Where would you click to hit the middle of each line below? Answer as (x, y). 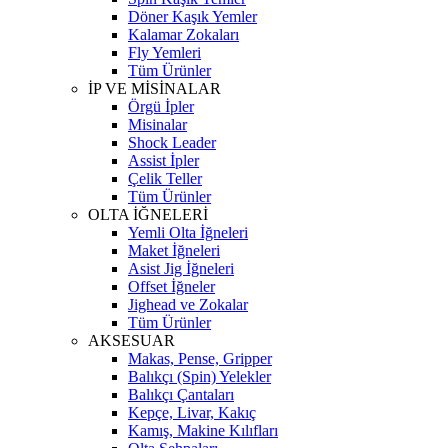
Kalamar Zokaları (183, 34)
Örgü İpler (161, 106)
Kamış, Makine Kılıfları (203, 430)
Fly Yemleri (164, 52)
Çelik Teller (165, 178)
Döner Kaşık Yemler (192, 16)
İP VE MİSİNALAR (154, 88)
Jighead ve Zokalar (188, 304)
